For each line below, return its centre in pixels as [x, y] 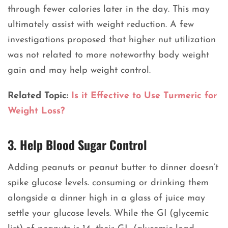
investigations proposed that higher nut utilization [112, 40]
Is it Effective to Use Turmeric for [144, 96]
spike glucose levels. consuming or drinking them [108, 183]
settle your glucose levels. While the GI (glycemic [108, 214]
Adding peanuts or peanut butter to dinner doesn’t [113, 168]
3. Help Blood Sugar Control [77, 145]
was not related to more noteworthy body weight [108, 55]
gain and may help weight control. [79, 71]
